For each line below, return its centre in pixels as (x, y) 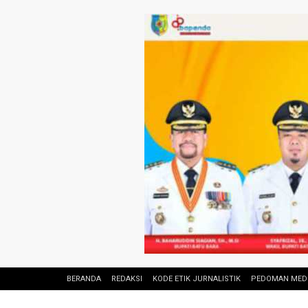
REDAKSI (127, 279)
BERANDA (84, 279)
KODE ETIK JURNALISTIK (197, 279)
